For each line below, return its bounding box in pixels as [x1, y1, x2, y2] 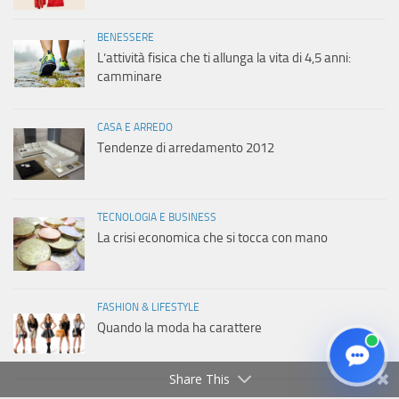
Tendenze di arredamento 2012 [97, 139, 274, 156]
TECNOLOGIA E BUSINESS [97, 210, 216, 224]
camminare [97, 68, 162, 85]
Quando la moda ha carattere [97, 319, 262, 336]
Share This [169, 370, 230, 387]
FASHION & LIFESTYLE [97, 300, 199, 313]
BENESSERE [97, 30, 154, 44]
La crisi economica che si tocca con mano [97, 229, 328, 246]
